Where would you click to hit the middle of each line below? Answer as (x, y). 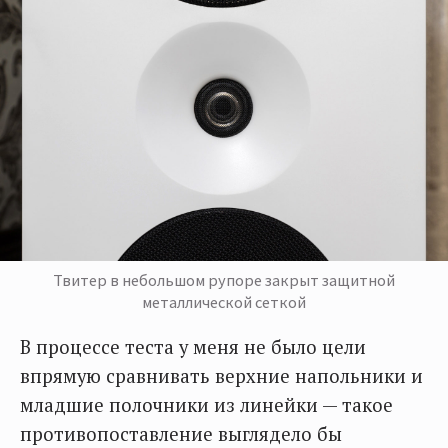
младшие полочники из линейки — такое (206, 404)
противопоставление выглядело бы (181, 433)
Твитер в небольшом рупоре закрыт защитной (224, 279)
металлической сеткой (224, 301)
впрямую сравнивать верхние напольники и (221, 375)
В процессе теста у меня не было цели (193, 346)
